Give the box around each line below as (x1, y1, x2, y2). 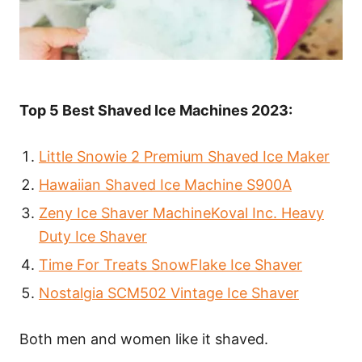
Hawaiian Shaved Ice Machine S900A (39, 176, 292, 193)
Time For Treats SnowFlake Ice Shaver (39, 256, 302, 273)
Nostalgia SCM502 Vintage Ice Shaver (39, 284, 299, 301)
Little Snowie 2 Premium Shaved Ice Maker (39, 148, 330, 165)
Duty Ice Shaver (39, 228, 147, 245)
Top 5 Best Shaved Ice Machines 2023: (19, 102, 293, 119)
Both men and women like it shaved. (19, 330, 268, 347)
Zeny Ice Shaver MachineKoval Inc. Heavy (39, 204, 324, 221)
